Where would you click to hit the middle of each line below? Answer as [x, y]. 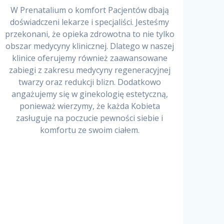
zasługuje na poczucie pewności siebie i [90, 118]
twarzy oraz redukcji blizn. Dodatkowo [89, 82]
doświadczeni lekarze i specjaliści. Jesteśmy [90, 22]
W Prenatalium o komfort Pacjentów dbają [89, 10]
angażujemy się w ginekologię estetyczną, [89, 94]
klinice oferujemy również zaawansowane [89, 58]
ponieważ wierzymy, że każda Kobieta [89, 106]
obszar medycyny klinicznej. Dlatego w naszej [89, 46]
